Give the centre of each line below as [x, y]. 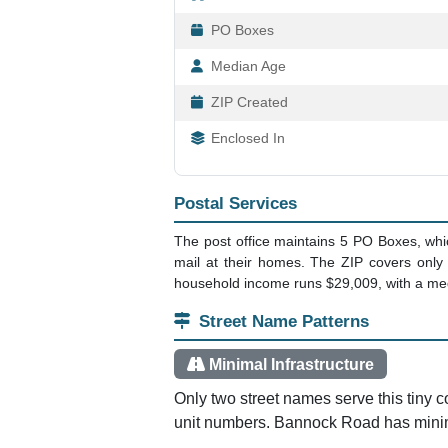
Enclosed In [248, 139]
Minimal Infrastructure [291, 364]
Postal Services [235, 203]
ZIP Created [249, 103]
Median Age [248, 67]
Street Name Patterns [284, 321]
